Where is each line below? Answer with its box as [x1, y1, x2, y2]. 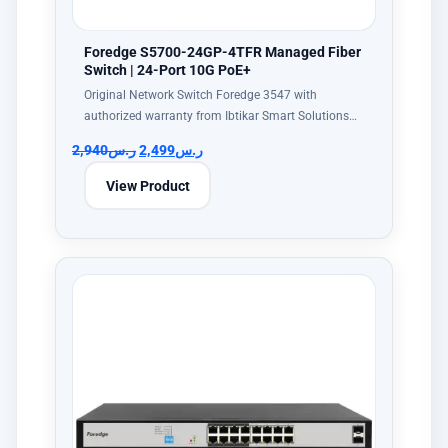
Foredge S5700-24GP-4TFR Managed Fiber [84, 44, 361, 60]
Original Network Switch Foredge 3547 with [84, 88, 317, 102]
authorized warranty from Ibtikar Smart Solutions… [84, 109, 357, 123]
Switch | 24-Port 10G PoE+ [84, 62, 251, 78]
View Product [105, 177, 190, 194]
